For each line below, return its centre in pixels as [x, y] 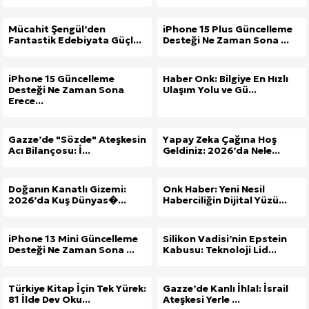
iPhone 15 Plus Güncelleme [228, 29]
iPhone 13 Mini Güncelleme [73, 238]
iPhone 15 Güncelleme [61, 78]
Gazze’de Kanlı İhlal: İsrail [226, 288]
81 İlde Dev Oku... [49, 299]
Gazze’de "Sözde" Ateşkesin [77, 139]
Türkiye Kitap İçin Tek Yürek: [77, 288]
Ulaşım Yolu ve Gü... [210, 89]
